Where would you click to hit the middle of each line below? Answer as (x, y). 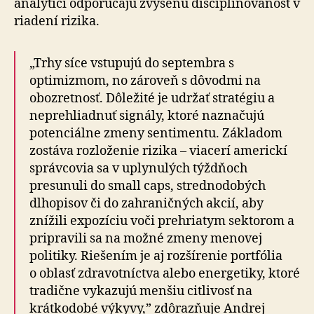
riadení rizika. (57, 21)
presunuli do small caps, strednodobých (148, 186)
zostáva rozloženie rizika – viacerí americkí (158, 151)
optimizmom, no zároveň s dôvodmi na (145, 81)
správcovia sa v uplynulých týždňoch (138, 168)
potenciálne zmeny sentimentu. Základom (156, 133)
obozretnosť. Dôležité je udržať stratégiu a (152, 98)
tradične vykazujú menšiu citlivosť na (141, 291)
